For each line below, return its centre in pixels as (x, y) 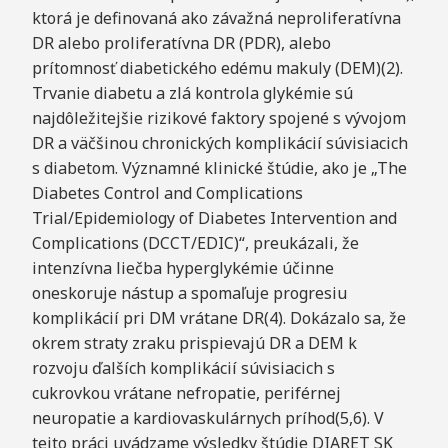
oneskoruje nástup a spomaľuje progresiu (189, 293)
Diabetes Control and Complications (167, 193)
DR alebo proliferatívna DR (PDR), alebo (181, 43)
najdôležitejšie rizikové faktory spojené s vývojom (218, 118)
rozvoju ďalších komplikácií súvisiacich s (183, 368)
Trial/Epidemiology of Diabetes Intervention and (214, 218)
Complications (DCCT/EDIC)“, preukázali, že (195, 243)
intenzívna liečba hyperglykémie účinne (182, 268)
